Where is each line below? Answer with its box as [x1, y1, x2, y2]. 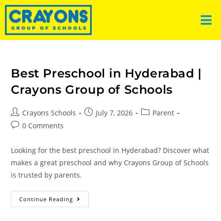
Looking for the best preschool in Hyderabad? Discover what [11, 145, 210, 155]
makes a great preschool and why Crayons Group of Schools [11, 157, 209, 167]
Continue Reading [19, 195, 74, 203]
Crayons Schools [22, 108, 76, 117]
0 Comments [22, 120, 64, 130]
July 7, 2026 [96, 108, 133, 117]
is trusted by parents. [11, 170, 82, 180]
